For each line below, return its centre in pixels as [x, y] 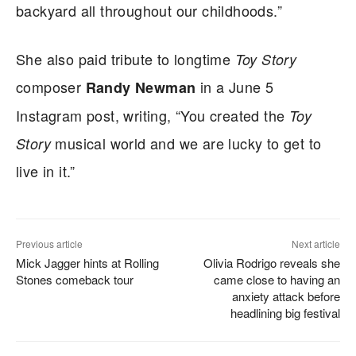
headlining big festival [285, 312]
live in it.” [46, 170]
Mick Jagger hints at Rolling [87, 262]
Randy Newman [141, 87]
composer [51, 86]
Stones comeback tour [75, 279]
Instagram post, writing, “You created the [153, 115]
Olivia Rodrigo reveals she [271, 262]
